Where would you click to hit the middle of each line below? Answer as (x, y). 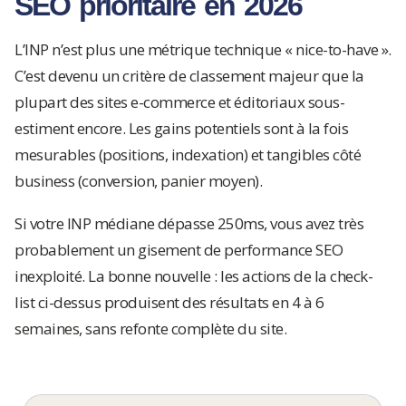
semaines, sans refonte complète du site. (150, 329)
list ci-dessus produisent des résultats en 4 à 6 (169, 302)
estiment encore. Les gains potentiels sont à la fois (181, 128)
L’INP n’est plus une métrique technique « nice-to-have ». (203, 49)
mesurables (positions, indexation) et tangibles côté (188, 155)
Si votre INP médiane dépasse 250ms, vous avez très (189, 223)
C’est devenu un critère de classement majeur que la (189, 76)
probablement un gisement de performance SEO (179, 250)
